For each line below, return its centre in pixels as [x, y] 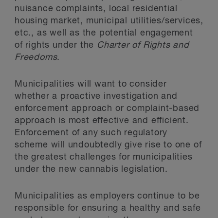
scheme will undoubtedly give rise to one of [108, 145]
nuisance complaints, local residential [96, 9]
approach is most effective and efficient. [102, 121]
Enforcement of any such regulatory [91, 133]
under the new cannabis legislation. [91, 169]
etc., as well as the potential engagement [104, 33]
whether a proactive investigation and [96, 96]
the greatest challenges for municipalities [104, 157]
